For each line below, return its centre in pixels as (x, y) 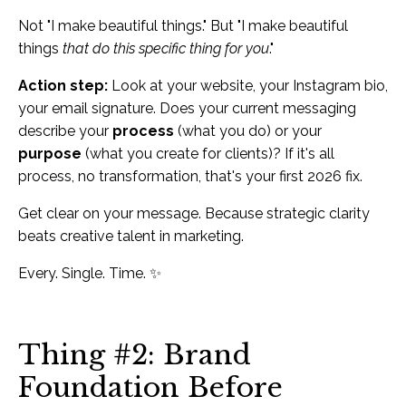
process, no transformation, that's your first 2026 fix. (190, 176)
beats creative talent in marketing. (131, 236)
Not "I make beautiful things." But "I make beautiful (183, 25)
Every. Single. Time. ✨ (90, 273)
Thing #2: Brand (135, 354)
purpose (50, 153)
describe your (65, 130)
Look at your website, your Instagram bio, (248, 85)
